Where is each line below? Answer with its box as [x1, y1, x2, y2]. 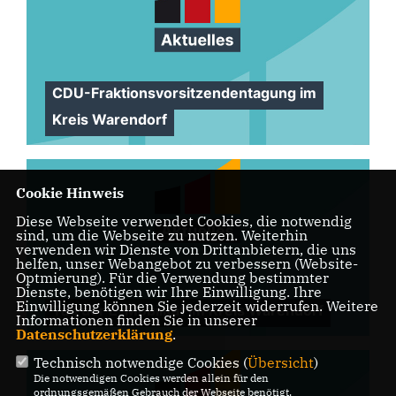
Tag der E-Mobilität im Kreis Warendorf [51, 301, 324, 319]
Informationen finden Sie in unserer [15, 311, 257, 330]
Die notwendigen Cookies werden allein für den [33, 371, 269, 385]
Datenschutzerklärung [15, 325, 172, 344]
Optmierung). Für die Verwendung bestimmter [15, 269, 329, 287]
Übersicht [247, 354, 314, 372]
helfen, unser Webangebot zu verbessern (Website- [15, 255, 358, 273]
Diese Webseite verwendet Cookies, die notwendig [15, 212, 352, 231]
